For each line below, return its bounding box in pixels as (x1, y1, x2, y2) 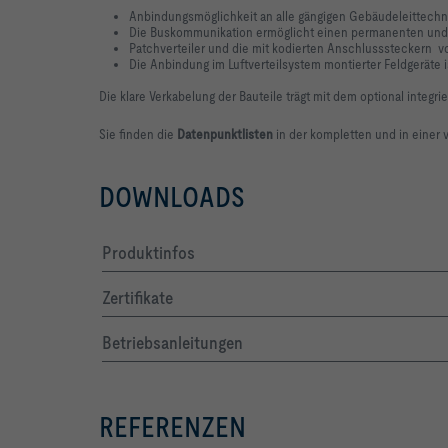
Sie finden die (99, 126, 177, 143)
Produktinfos (102, 242, 195, 264)
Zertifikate (102, 287, 173, 309)
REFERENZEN (99, 411, 246, 444)
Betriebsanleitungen (102, 332, 243, 354)
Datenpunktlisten (177, 126, 276, 143)
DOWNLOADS (99, 181, 245, 214)
